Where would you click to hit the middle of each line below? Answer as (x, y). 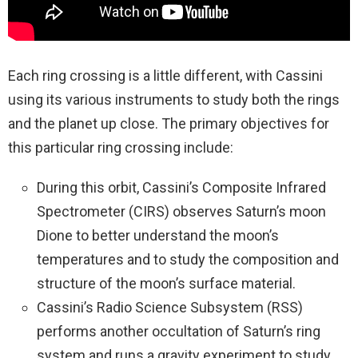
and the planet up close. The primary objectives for (169, 123)
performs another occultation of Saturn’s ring (179, 331)
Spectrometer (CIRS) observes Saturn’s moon (181, 211)
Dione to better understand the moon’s (158, 235)
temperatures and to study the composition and (188, 259)
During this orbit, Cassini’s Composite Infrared (181, 187)
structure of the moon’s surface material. (166, 283)
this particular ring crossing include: (121, 147)
